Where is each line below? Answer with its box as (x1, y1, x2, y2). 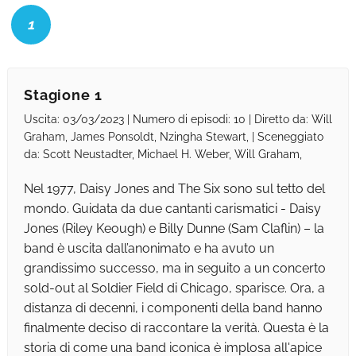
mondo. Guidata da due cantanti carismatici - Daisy (23, 201, 321, 217)
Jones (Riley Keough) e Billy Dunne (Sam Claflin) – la (23, 221, 324, 237)
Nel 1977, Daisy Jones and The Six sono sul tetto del (23, 181, 325, 197)
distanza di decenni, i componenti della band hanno (23, 300, 323, 316)
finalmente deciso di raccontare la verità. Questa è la (23, 320, 329, 336)
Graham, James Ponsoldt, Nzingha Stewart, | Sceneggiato (23, 130, 323, 144)
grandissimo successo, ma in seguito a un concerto (23, 261, 326, 277)
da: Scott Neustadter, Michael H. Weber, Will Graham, (23, 148, 302, 161)
